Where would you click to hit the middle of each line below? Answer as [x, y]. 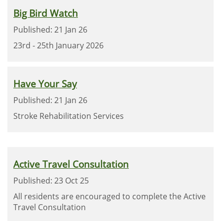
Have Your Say [45, 84]
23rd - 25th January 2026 [58, 45]
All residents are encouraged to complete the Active [110, 196]
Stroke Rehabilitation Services [69, 116]
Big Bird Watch [46, 13]
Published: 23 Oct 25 [51, 181]
